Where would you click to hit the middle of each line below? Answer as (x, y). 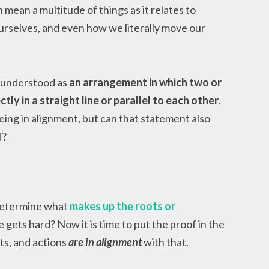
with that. (166, 242)
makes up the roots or (122, 206)
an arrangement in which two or (145, 82)
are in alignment (106, 242)
